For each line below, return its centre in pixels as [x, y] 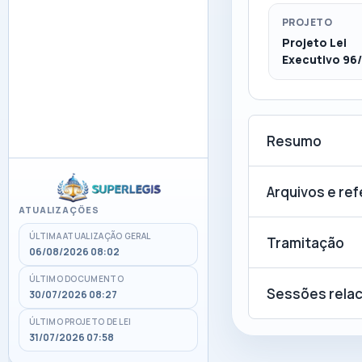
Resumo [294, 141]
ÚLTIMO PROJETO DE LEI [80, 322]
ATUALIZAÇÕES [59, 210]
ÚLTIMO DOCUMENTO [76, 279]
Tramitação [305, 242]
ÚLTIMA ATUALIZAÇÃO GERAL [90, 236]
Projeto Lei [314, 42]
